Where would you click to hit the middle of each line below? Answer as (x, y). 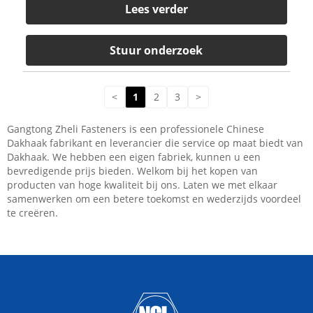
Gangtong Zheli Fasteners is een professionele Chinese (136, 129)
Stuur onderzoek (156, 50)
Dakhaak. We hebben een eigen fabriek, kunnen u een (134, 156)
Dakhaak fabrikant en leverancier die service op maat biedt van (155, 143)
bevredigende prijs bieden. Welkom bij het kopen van (132, 170)
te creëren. (32, 212)
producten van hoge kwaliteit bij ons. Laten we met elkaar (142, 184)
